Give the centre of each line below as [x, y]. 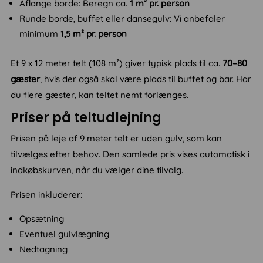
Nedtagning [44, 249]
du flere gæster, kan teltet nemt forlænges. [100, 95]
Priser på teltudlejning [86, 118]
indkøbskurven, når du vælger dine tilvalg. [97, 170]
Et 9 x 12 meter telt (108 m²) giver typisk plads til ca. [117, 63]
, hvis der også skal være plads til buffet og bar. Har [146, 79]
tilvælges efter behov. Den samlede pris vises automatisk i [130, 154]
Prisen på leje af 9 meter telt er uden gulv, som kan [117, 139]
